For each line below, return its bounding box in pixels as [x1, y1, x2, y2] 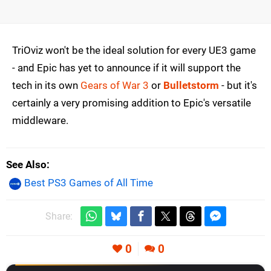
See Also [6, 158, 47, 171]
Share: [45, 210, 73, 222]
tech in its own [12, 79, 80, 92]
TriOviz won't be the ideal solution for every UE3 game [12, 44, 256, 57]
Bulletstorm [163, 79, 219, 92]
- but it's [219, 79, 257, 92]
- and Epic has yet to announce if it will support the [12, 62, 241, 74]
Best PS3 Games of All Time [24, 177, 153, 189]
